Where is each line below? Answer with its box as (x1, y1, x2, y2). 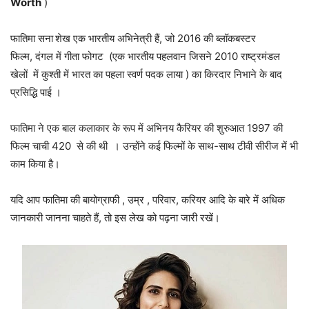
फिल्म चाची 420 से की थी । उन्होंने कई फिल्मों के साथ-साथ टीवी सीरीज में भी (10, 139, 298, 153)
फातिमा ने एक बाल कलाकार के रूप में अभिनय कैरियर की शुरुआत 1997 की (10, 121, 283, 135)
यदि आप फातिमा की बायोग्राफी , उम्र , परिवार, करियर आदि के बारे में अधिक (10, 193, 285, 207)
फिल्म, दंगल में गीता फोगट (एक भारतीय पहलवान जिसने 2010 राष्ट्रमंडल (10, 50, 280, 63)
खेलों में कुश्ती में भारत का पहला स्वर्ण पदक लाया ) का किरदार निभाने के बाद (10, 68, 282, 81)
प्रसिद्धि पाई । (10, 86, 61, 99)
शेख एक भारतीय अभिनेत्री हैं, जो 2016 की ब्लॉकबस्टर (55, 32, 256, 46)
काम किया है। (10, 157, 63, 171)
